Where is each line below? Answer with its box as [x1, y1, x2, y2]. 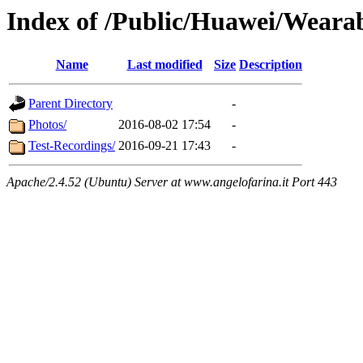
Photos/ [28, 117, 66, 132]
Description [239, 58, 302, 72]
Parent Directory [28, 96, 113, 111]
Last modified [126, 58, 203, 72]
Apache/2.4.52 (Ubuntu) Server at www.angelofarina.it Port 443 [6, 175, 337, 190]
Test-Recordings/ [28, 139, 115, 153]
